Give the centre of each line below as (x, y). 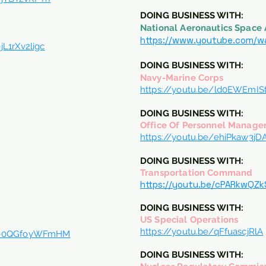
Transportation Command (197, 173)
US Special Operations (189, 220)
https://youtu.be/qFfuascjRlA (202, 232)
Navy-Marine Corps (182, 78)
